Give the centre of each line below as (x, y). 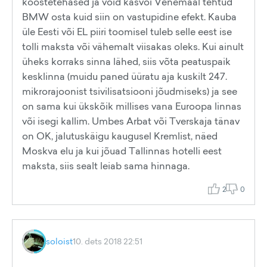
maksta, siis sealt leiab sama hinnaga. (107, 166)
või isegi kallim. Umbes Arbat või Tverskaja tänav (131, 121)
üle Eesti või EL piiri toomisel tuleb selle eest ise (127, 32)
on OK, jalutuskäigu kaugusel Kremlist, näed (120, 136)
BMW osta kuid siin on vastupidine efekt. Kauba (129, 17)
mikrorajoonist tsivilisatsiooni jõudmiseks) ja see (130, 91)
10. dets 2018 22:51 (108, 241)
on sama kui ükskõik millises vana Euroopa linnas (132, 106)
